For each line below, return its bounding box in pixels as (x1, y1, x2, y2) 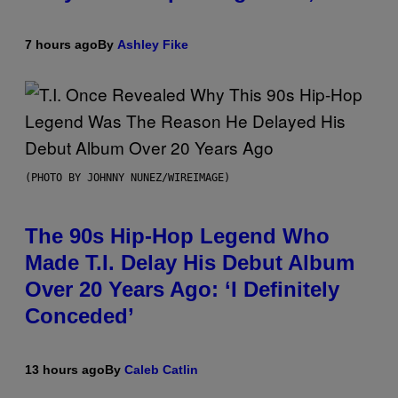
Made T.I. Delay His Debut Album (25, 250, 354, 275)
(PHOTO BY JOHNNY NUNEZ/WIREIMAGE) (25, 171, 230, 184)
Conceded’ (25, 303, 134, 328)
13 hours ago (25, 362, 105, 377)
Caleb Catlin (124, 362, 198, 377)
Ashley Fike (117, 36, 188, 52)
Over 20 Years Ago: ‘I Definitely (25, 276, 339, 301)
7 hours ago (25, 36, 98, 52)
